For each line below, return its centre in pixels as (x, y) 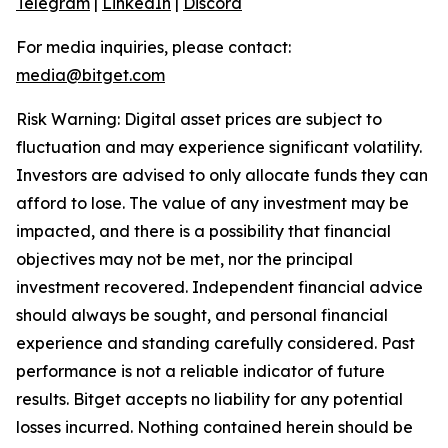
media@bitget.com (90, 74)
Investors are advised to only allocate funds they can (222, 174)
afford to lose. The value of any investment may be (212, 202)
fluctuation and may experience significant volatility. (219, 146)
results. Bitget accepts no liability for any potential (209, 398)
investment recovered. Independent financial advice (219, 286)
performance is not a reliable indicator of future (200, 370)
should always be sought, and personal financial (202, 314)
